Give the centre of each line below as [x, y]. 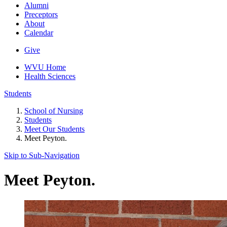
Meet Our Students [54, 129]
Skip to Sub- [24, 155]
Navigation [62, 155]
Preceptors [41, 14]
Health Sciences [50, 76]
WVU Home [45, 67]
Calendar [39, 32]
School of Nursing [54, 110]
